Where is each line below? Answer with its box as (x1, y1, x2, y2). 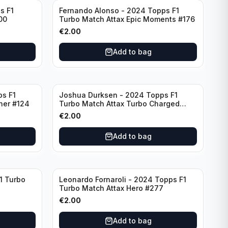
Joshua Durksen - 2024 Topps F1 (59, 91, 178, 99)
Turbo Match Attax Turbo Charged (59, 99, 180, 108)
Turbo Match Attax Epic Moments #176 (59, 15, 195, 23)
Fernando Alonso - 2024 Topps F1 (59, 6, 179, 15)
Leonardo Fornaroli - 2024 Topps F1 (59, 175, 186, 184)
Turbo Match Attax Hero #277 (59, 184, 163, 192)
